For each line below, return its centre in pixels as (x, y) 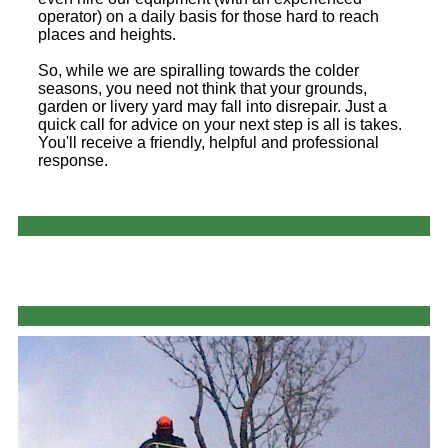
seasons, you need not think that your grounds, (202, 89)
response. (73, 161)
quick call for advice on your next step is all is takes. (220, 125)
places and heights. (107, 35)
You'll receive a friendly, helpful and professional (208, 143)
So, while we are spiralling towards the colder (198, 71)
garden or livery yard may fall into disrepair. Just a (212, 107)
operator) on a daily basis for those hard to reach (208, 17)
